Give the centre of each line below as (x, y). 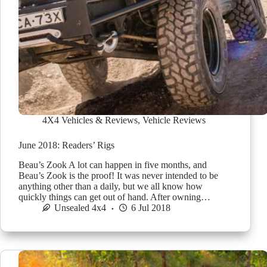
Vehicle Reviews (174, 120)
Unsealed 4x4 (80, 207)
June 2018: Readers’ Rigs (66, 145)
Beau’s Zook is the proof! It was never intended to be (118, 175)
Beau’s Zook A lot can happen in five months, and (113, 164)
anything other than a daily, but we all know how (111, 186)
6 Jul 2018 (151, 207)
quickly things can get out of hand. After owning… (114, 197)
